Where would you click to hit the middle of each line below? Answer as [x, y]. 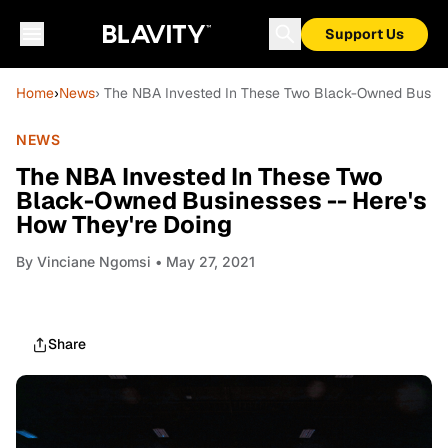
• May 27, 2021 [203, 261]
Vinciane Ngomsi [94, 261]
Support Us [364, 34]
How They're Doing [124, 224]
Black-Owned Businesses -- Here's [221, 200]
